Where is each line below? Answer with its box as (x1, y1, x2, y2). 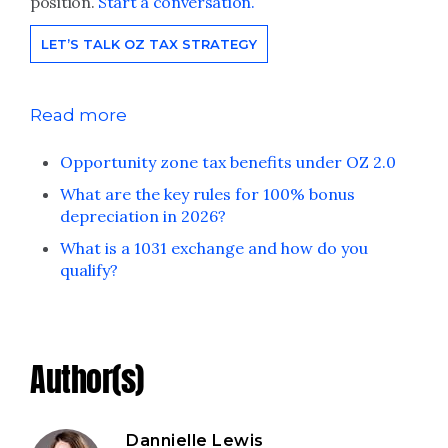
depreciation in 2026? (60, 206, 226, 226)
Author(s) (30, 355, 144, 404)
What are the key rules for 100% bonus (60, 184, 355, 204)
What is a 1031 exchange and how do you (60, 238, 368, 258)
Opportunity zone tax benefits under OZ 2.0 (60, 152, 396, 172)
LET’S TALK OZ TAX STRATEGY (41, 36, 257, 52)
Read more (30, 105, 127, 125)
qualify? (60, 260, 118, 280)
